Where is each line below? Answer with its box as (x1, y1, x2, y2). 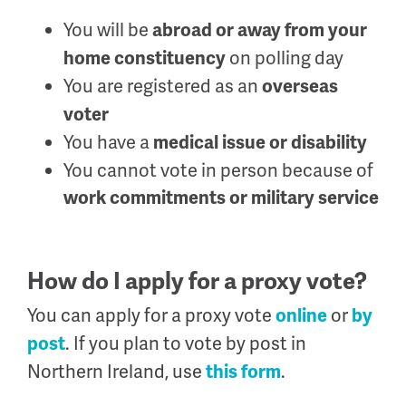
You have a (63, 130, 153, 154)
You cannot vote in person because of (63, 158, 373, 182)
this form (206, 361, 281, 383)
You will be (63, 17, 152, 42)
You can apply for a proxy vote (27, 304, 275, 327)
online (275, 304, 327, 327)
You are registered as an (63, 73, 262, 98)
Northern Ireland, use (27, 360, 206, 383)
